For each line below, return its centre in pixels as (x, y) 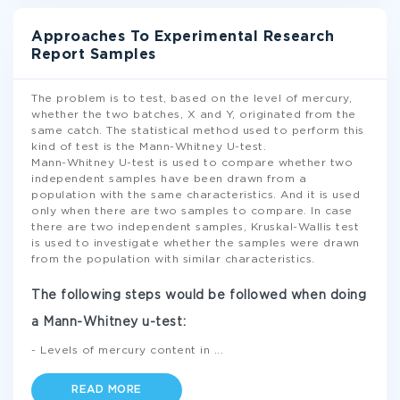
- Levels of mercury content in (123, 350)
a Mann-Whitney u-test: (109, 322)
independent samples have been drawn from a (169, 179)
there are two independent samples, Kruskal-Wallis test (195, 227)
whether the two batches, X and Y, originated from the (194, 115)
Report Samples (94, 55)
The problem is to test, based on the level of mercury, (192, 99)
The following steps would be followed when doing (199, 296)
